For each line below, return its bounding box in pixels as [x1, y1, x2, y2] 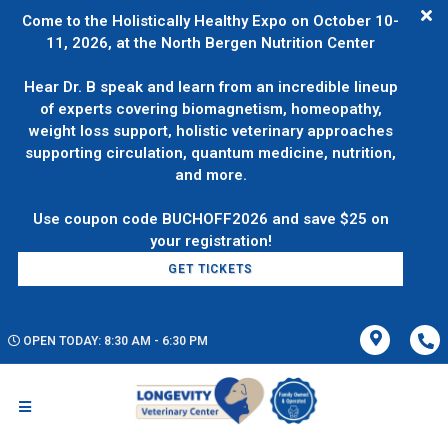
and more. [174, 166, 247, 184]
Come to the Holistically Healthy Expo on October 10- [22, 12, 400, 30]
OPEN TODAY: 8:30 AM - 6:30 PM [23, 334, 208, 348]
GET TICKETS [168, 262, 254, 276]
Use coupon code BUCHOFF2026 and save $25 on [32, 210, 389, 228]
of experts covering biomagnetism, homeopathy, [39, 100, 382, 118]
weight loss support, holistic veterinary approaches [28, 122, 393, 140]
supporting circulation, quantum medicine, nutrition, [25, 144, 397, 162]
